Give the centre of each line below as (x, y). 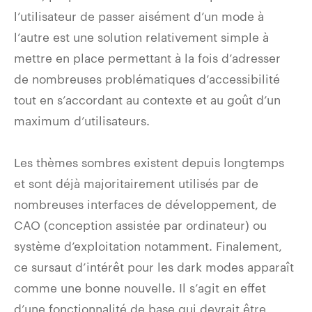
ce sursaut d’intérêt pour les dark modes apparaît (154, 266)
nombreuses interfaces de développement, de (145, 204)
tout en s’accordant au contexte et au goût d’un (147, 99)
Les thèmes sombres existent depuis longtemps (149, 162)
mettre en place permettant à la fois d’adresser (147, 57)
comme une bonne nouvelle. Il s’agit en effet (140, 287)
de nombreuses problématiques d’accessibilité (147, 78)
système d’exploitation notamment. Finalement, (148, 245)
